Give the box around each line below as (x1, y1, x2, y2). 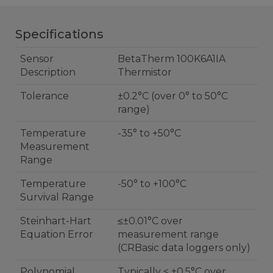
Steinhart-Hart (20, 214, 91, 227)
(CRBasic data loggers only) (118, 241, 250, 253)
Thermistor (118, 66, 172, 78)
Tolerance (20, 90, 69, 102)
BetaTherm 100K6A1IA (118, 52, 225, 65)
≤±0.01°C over (118, 214, 183, 227)
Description (20, 66, 76, 78)
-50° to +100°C (118, 177, 186, 190)
